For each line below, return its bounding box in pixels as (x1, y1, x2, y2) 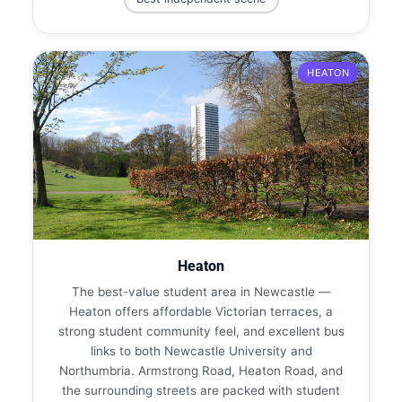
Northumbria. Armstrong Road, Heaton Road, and (59, 363, 343, 378)
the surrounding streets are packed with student (62, 382, 340, 398)
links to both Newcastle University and (90, 343, 312, 358)
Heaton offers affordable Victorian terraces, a (69, 303, 333, 319)
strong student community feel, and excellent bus (57, 323, 345, 338)
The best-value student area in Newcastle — (71, 284, 331, 299)
